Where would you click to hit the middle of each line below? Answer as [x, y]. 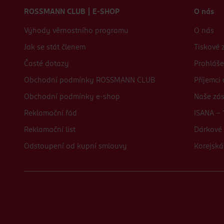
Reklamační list [50, 130]
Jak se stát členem [55, 48]
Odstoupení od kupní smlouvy [75, 147]
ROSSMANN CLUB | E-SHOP [72, 12]
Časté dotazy [46, 64]
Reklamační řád [50, 114]
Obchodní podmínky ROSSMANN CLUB [89, 81]
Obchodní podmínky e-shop [72, 97]
